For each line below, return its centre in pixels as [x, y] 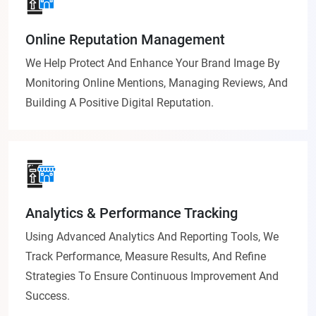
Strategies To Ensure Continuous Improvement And [152, 276]
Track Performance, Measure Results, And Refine [146, 257]
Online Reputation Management [125, 40]
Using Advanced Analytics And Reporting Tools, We [152, 237]
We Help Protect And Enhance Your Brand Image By [153, 63]
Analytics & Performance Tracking [132, 213]
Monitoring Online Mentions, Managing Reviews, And [157, 83]
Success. [48, 296]
